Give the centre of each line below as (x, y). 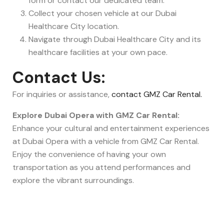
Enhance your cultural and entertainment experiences (111, 128)
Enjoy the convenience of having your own (89, 154)
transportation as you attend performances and (101, 167)
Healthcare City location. (74, 26)
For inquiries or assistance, (62, 94)
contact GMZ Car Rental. (157, 94)
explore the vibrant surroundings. (73, 180)
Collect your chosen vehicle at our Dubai (102, 13)
